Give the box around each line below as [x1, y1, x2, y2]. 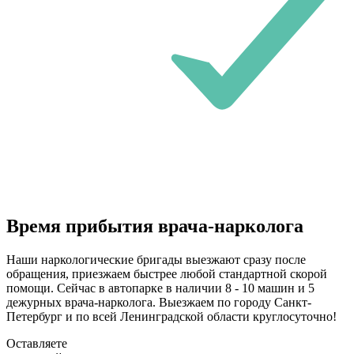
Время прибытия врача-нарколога [6, 216, 303, 237]
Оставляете [6, 337, 67, 351]
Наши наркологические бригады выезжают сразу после [6, 253, 306, 267]
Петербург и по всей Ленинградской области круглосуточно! [6, 310, 337, 324]
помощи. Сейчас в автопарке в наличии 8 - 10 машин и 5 [6, 281, 314, 296]
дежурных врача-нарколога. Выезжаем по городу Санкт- [6, 296, 311, 310]
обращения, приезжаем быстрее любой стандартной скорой [6, 267, 327, 281]
